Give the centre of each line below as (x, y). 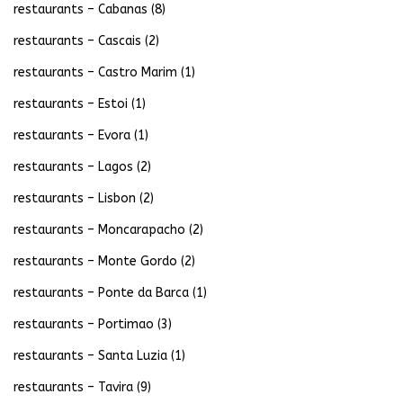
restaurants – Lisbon (75, 199)
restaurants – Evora (72, 136)
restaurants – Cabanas (81, 10)
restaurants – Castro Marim (95, 73)
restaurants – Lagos (73, 167)
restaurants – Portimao (84, 325)
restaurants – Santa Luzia (90, 356)
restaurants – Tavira (73, 388)
